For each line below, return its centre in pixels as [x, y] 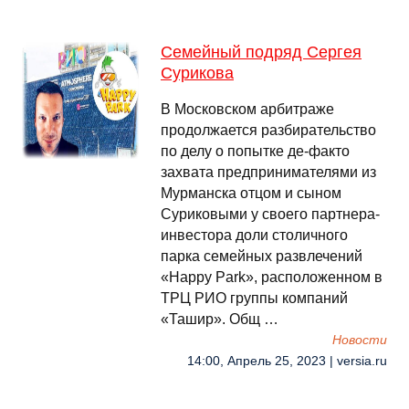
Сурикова [197, 73]
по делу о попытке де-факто [255, 151]
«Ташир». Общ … [220, 319]
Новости [360, 340]
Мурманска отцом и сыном [251, 193]
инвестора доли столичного [254, 235]
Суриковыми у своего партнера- [270, 214]
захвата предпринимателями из [268, 172]
